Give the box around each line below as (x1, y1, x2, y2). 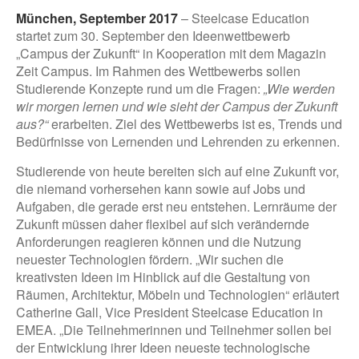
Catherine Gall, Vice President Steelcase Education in (16, 303, 323, 322)
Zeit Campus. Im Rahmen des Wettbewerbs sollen (16, 62, 301, 81)
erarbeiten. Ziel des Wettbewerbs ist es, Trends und (48, 115, 342, 134)
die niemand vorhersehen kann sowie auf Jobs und (16, 179, 305, 199)
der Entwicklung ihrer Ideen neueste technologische (16, 338, 310, 357)
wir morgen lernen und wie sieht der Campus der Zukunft (16, 97, 337, 116)
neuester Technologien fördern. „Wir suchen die (16, 250, 284, 269)
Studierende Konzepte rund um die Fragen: (16, 79, 264, 99)
